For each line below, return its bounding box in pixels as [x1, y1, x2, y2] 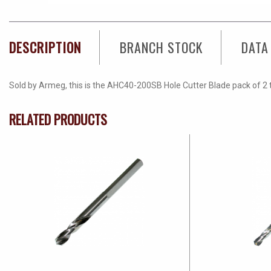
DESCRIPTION [9, 37, 81, 57]
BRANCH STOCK [120, 37, 203, 57]
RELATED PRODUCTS [9, 109, 107, 129]
